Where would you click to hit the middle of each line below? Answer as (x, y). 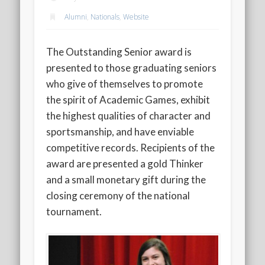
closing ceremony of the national (118, 195)
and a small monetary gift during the (126, 179)
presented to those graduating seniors (132, 67)
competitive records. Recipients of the (131, 147)
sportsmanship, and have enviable (120, 131)
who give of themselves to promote (125, 83)
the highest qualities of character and (129, 115)
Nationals (105, 17)
